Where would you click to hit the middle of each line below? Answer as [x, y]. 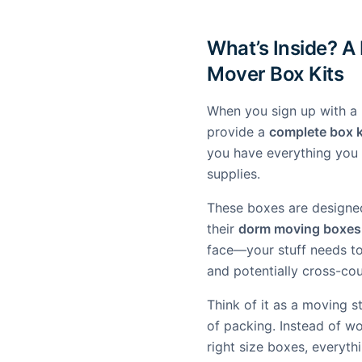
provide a [238, 132]
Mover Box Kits [276, 74]
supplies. [234, 174]
